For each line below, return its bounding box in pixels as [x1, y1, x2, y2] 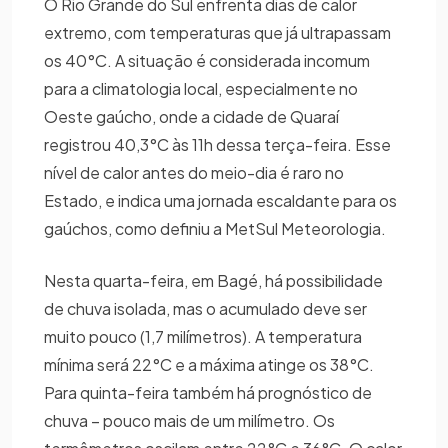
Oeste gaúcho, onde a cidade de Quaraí [44, 106, 339, 128]
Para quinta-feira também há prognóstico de [44, 382, 372, 404]
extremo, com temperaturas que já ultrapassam [44, 22, 391, 44]
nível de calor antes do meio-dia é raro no [44, 162, 344, 184]
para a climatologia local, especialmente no [44, 78, 358, 100]
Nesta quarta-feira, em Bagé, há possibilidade [44, 270, 383, 292]
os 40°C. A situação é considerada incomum [44, 50, 370, 72]
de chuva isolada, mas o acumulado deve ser [44, 298, 367, 320]
